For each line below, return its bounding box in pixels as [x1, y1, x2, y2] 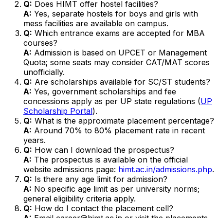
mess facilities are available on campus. [23, 18, 168, 28]
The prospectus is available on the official [32, 154, 188, 164]
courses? [23, 37, 57, 48]
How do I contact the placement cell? [32, 203, 173, 213]
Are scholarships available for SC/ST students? [32, 76, 210, 87]
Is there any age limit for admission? [32, 174, 167, 184]
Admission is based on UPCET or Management [32, 47, 207, 57]
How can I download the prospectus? [32, 145, 174, 155]
